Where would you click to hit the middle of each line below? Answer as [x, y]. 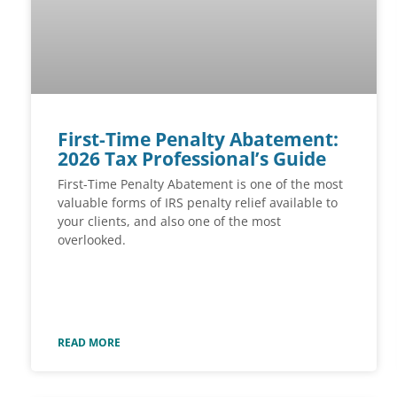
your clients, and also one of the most [169, 222]
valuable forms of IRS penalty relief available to [198, 203]
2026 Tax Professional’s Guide [192, 159]
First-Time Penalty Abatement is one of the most [200, 184]
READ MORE [89, 342]
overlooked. [92, 240]
